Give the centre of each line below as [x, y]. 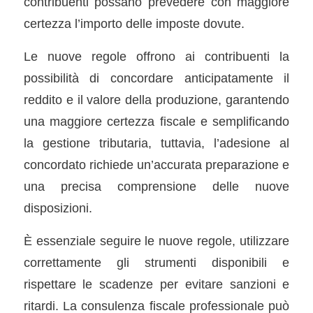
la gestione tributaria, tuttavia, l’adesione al [156, 143]
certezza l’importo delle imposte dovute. [134, 24]
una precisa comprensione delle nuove [156, 186]
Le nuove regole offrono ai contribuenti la [156, 56]
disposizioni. [58, 208]
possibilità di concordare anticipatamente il [156, 78]
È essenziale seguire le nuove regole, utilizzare [156, 240]
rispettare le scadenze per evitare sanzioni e [156, 284]
